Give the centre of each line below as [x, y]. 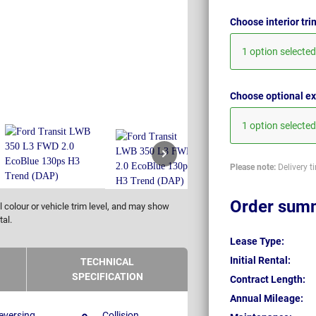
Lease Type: [257, 242]
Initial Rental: [260, 261]
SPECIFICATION [107, 277]
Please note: [253, 167]
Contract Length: [268, 280]
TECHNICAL [107, 262]
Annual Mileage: [267, 299]
